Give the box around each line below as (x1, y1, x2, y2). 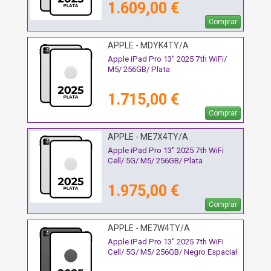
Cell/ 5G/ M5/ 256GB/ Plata (108, 156, 203, 166)
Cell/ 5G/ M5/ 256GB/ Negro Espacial (108, 247, 237, 257)
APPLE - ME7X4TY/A (108, 132, 188, 142)
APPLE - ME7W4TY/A (108, 223, 190, 233)
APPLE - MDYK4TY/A (108, 41, 189, 51)
